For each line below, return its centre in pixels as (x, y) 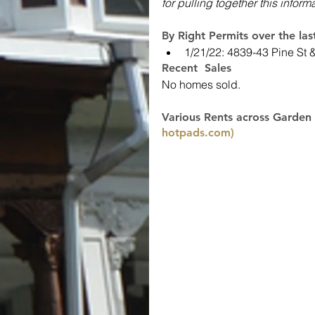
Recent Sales (197, 68)
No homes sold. (201, 84)
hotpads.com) (198, 133)
